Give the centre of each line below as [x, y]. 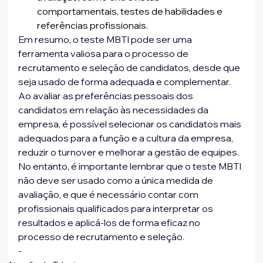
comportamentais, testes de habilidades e [131, 11]
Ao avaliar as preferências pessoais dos [107, 96]
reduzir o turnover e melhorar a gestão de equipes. [130, 152]
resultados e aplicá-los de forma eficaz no [110, 223]
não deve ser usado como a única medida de [117, 181]
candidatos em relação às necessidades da [114, 110]
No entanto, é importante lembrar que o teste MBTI [131, 166]
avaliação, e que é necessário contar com [109, 195]
